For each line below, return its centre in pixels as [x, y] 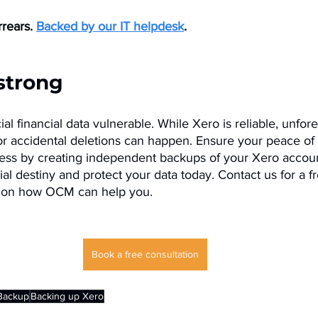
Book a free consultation [145, 254]
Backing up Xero [67, 296]
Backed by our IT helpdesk [110, 26]
